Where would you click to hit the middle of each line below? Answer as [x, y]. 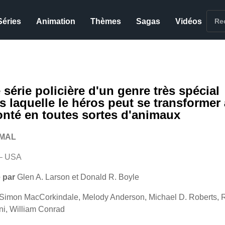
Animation [56, 21]
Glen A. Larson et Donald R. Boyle [78, 177]
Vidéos [189, 21]
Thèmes [106, 21]
